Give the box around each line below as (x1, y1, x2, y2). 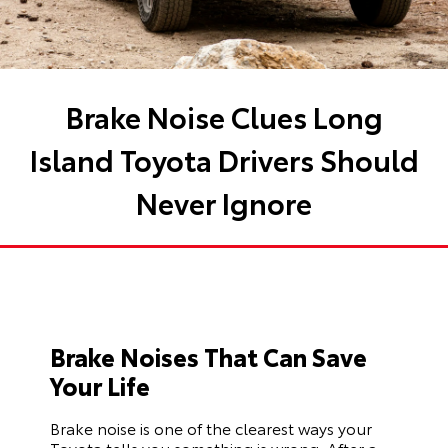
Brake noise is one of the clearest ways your (50, 415, 372, 439)
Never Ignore (136, 180, 312, 222)
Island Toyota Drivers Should (29, 137, 419, 179)
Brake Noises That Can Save (50, 338, 367, 373)
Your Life (50, 367, 150, 402)
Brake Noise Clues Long (65, 94, 383, 136)
